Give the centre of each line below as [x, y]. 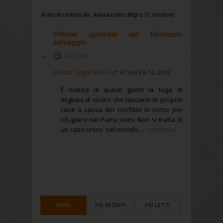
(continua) [160, 129]
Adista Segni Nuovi [81, 72]
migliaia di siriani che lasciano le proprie [121, 99]
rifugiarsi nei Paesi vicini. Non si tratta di [121, 119]
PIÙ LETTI [157, 205]
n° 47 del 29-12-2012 [140, 72]
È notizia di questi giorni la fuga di [121, 89]
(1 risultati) [159, 14]
